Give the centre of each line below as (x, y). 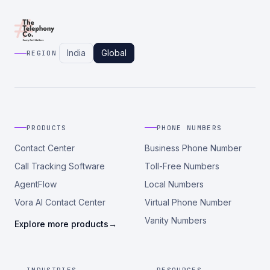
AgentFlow (36, 184)
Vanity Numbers (176, 220)
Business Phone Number (193, 148)
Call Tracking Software (60, 166)
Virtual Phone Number (188, 202)
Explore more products (61, 224)
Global (114, 53)
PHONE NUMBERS (190, 127)
